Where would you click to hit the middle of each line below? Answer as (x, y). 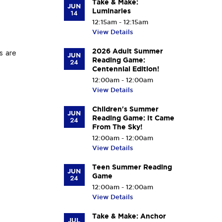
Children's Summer (125, 109)
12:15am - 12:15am (120, 22)
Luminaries (111, 11)
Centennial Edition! (126, 69)
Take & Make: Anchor (129, 216)
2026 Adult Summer (127, 51)
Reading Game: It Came (133, 118)
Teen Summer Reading (132, 167)
